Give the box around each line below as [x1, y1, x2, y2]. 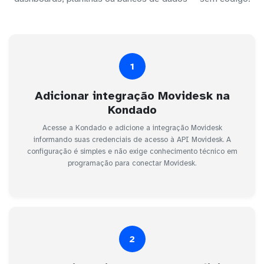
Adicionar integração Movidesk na [34, 88, 230, 104]
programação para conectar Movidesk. [68, 159, 196, 169]
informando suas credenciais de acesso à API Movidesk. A [33, 135, 231, 145]
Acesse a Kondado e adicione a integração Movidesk [42, 123, 222, 133]
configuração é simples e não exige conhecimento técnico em [27, 147, 237, 157]
